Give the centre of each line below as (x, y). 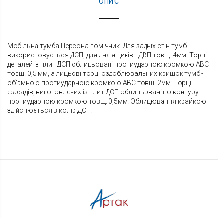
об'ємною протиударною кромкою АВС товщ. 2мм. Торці (99, 83)
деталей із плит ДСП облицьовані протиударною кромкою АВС (108, 64)
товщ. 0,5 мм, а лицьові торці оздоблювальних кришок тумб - (105, 74)
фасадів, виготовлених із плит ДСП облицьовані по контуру (103, 92)
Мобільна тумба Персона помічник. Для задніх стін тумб (97, 46)
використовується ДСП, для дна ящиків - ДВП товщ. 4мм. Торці (107, 55)
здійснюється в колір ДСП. (50, 111)
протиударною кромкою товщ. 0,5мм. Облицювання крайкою (107, 101)
